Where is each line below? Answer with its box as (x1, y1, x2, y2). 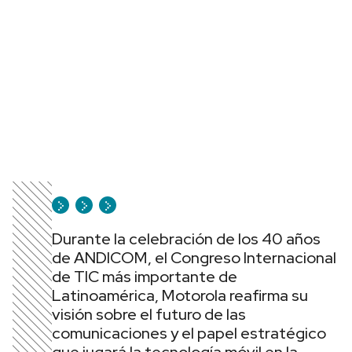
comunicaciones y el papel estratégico (52, 323, 326, 343)
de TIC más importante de (52, 266, 237, 287)
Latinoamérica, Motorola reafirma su (52, 285, 308, 306)
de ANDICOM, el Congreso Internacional (52, 247, 336, 268)
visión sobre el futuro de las (52, 304, 246, 324)
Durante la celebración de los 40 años (52, 229, 321, 249)
